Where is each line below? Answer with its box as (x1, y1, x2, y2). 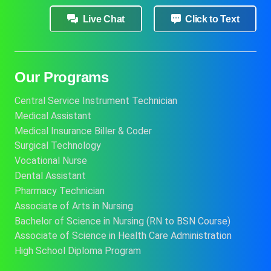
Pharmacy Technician (15, 185, 105, 197)
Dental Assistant (15, 170, 86, 182)
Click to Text (185, 13, 240, 24)
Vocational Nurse (15, 155, 87, 167)
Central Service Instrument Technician (15, 95, 177, 107)
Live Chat (82, 13, 125, 24)
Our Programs (15, 69, 109, 86)
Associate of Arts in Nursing (15, 200, 133, 212)
